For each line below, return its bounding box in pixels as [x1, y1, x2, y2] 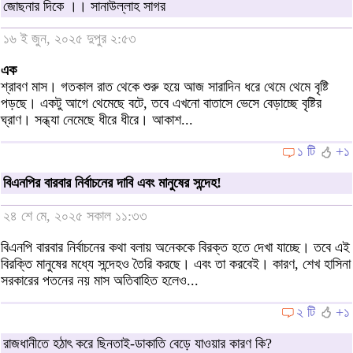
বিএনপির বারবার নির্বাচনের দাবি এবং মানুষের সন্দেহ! [3, 175, 221, 191]
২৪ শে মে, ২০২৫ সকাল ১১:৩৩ [3, 207, 147, 224]
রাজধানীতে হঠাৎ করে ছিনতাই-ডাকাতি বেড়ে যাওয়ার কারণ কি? [3, 335, 272, 351]
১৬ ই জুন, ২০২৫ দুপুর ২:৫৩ [3, 31, 136, 47]
